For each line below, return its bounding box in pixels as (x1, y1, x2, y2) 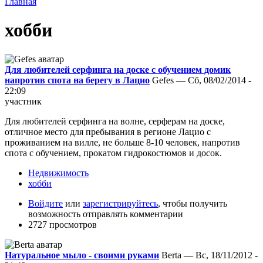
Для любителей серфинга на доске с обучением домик (5, 64, 231, 75)
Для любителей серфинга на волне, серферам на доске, (5, 116, 225, 126)
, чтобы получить (158, 198, 227, 208)
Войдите (28, 198, 63, 208)
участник (5, 96, 42, 106)
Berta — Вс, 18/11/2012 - (161, 249, 258, 260)
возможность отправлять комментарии (28, 208, 183, 219)
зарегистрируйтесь (83, 198, 158, 208)
